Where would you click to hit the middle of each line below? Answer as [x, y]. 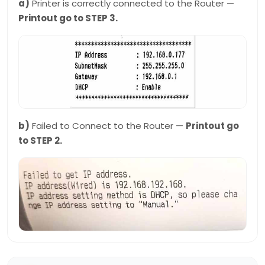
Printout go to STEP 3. [68, 18]
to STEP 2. [40, 141]
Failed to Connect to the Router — [108, 126]
